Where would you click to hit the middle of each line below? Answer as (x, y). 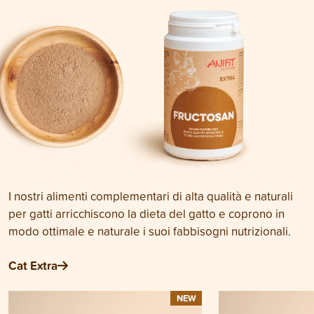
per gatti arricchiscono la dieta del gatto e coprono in (146, 213)
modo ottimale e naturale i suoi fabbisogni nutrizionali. (150, 231)
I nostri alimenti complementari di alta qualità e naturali (151, 196)
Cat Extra (33, 265)
